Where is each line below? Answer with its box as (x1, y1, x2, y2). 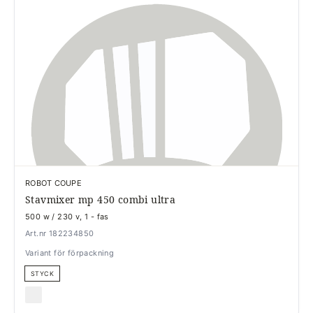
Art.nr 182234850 (25, 228, 94, 238)
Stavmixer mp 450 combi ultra (25, 192, 176, 206)
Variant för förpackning (25, 247, 115, 258)
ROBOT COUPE (25, 177, 82, 188)
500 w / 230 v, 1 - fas (25, 211, 109, 221)
